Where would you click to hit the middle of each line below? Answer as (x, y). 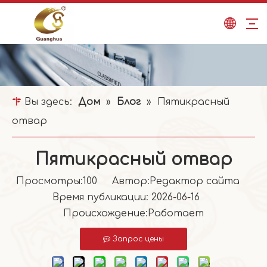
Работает (176, 213)
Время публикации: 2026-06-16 (133, 197)
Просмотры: (49, 181)
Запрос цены (138, 239)
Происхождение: (105, 213)
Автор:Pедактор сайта (174, 181)
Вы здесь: (48, 102)
